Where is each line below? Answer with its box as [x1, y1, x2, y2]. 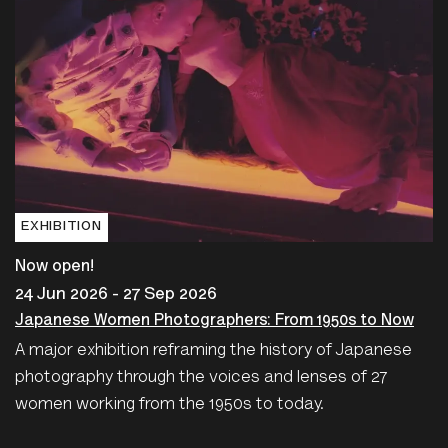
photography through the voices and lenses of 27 [15, 369, 387, 387]
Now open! [15, 258, 94, 275]
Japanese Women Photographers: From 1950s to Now [15, 312, 414, 329]
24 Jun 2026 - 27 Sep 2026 [15, 286, 217, 304]
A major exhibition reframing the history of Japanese [15, 342, 412, 360]
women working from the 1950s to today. [15, 396, 324, 414]
